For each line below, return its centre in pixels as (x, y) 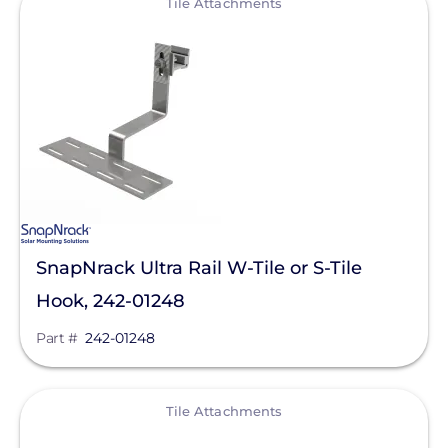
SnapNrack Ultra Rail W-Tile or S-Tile (199, 268)
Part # (56, 338)
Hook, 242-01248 (110, 301)
